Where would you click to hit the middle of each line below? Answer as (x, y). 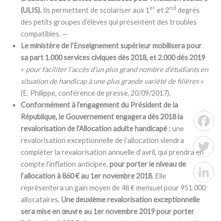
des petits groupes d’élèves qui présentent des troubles (109, 22)
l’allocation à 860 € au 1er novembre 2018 (87, 176)
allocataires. (41, 199)
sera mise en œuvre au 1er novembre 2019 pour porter (108, 211)
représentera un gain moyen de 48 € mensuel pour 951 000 (113, 187)
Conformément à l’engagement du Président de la (100, 105)
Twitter (208, 162)
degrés (188, 10)
